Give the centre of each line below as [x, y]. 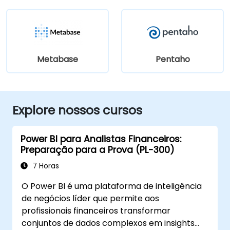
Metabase [57, 59]
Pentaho [172, 59]
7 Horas [45, 166]
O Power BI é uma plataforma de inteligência [112, 186]
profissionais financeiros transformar [96, 210]
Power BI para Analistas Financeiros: [101, 139]
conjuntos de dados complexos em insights [108, 223]
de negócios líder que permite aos [91, 198]
